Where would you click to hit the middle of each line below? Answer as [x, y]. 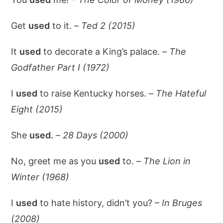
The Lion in [167, 161]
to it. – [66, 26]
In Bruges [182, 203]
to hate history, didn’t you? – [100, 203]
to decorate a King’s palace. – [105, 52]
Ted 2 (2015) [109, 26]
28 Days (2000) [96, 135]
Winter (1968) [40, 177]
